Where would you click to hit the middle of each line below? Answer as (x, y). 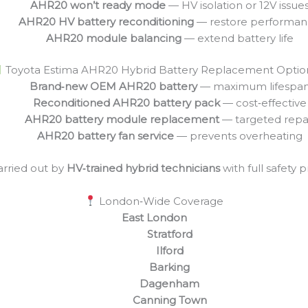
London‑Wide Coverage (160, 201)
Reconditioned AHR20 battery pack (126, 103)
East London (154, 217)
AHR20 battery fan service (105, 136)
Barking (169, 267)
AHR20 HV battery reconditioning (106, 21)
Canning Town (169, 300)
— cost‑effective (263, 103)
